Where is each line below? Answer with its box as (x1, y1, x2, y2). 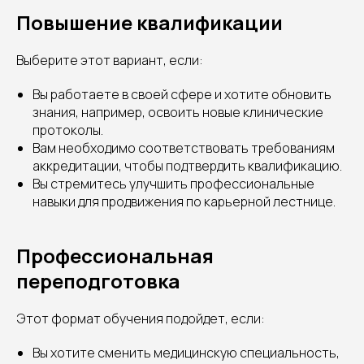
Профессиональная (16, 242, 214, 270)
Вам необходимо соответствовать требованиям (32, 139, 335, 158)
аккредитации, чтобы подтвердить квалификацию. (32, 157, 342, 175)
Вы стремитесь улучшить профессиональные (32, 175, 314, 193)
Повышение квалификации (16, 9, 283, 37)
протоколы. (32, 121, 103, 140)
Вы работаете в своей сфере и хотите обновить (32, 85, 331, 104)
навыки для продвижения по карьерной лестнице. (32, 193, 336, 211)
